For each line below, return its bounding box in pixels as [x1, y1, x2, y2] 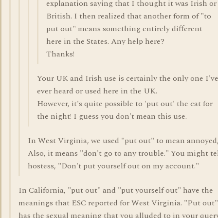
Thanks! [46, 48, 74, 60]
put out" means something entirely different [46, 23, 202, 35]
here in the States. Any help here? [46, 36, 164, 47]
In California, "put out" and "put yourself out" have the [18, 184, 213, 196]
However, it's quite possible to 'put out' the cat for [37, 98, 213, 109]
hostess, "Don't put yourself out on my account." [28, 160, 199, 172]
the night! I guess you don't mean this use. [37, 110, 187, 122]
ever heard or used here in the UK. [37, 85, 157, 97]
